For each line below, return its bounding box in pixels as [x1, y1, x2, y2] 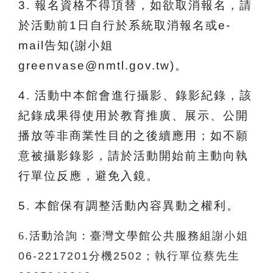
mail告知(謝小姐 [18, 39, 113, 52]
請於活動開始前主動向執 [108, 149, 249, 162]
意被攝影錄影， [18, 149, 108, 162]
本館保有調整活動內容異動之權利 [35, 199, 227, 212]
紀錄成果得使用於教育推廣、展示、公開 [18, 109, 249, 122]
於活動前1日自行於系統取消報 [18, 19, 193, 32]
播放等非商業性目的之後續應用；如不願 [18, 129, 249, 142]
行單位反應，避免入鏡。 [18, 169, 159, 182]
